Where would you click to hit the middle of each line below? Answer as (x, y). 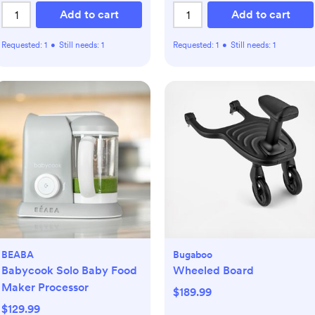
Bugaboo (193, 255)
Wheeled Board (213, 271)
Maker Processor (45, 288)
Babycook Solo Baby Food (69, 271)
